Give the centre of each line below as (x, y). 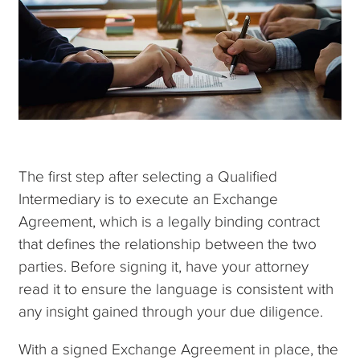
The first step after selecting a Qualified (148, 176)
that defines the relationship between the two (168, 243)
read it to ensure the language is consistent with (176, 288)
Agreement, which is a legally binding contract (170, 221)
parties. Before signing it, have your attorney (164, 266)
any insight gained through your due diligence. (171, 311)
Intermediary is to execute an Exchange (149, 198)
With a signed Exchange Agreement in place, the (179, 349)
